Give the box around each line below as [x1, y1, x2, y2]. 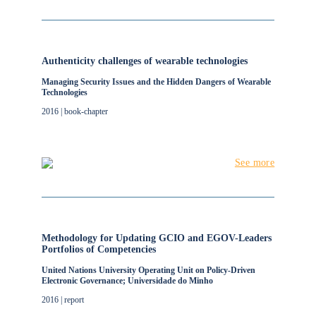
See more [234, 157, 275, 168]
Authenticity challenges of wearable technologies [41, 56, 248, 66]
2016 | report [41, 295, 84, 305]
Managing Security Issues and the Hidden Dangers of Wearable [41, 77, 271, 87]
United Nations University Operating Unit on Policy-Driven [41, 265, 255, 275]
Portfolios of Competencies [41, 244, 156, 255]
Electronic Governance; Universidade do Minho [41, 276, 213, 286]
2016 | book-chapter [41, 107, 108, 116]
